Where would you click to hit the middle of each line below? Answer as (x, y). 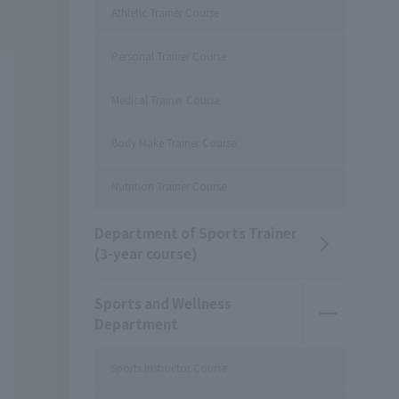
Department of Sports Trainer (195, 233)
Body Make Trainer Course (174, 143)
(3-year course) (146, 253)
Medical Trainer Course (166, 99)
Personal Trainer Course (169, 56)
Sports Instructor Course (170, 368)
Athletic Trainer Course (166, 13)
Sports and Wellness (163, 303)
